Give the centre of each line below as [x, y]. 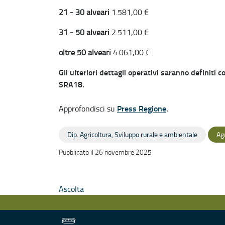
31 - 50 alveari [85, 32]
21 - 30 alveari [85, 12]
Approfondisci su [88, 108]
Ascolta [71, 189]
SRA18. [72, 84]
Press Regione [142, 108]
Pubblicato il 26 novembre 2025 [105, 152]
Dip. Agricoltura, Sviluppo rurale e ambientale [132, 134]
